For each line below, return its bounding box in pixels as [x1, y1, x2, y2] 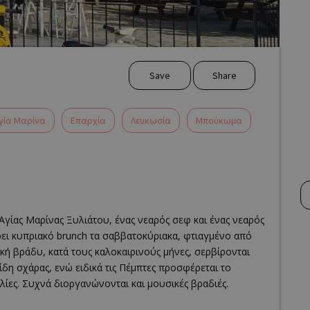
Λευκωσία [131, 113, 171, 127]
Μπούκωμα [196, 113, 242, 127]
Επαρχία [71, 113, 106, 127]
